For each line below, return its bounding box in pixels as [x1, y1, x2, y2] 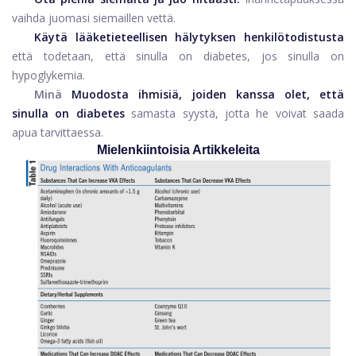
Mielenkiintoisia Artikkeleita [96, 143, 260, 157]
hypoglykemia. [12, 68, 85, 83]
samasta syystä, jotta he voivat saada [131, 106, 344, 122]
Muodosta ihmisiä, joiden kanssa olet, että [72, 87, 345, 103]
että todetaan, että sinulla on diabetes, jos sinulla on [12, 48, 344, 64]
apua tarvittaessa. [12, 125, 103, 141]
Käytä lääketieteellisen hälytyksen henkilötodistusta [34, 29, 344, 45]
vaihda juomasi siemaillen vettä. [12, 10, 176, 26]
